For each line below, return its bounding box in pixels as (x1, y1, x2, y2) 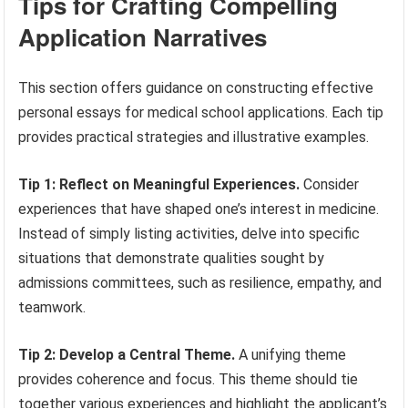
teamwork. (18, 298, 87, 316)
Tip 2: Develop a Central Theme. (18, 345, 236, 363)
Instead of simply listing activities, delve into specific (18, 224, 361, 242)
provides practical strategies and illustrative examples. (18, 127, 370, 146)
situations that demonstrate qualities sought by (18, 249, 325, 267)
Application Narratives (18, 19, 268, 54)
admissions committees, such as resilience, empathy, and (18, 273, 382, 291)
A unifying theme (235, 345, 347, 363)
